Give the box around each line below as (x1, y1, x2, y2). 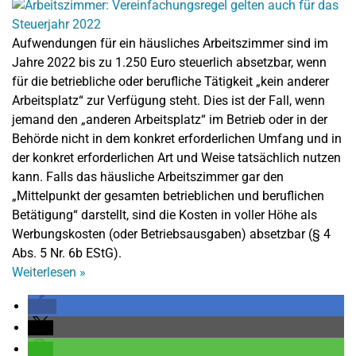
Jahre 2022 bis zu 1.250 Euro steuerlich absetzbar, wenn (12, 55, 327, 70)
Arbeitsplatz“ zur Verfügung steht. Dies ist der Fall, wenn (12, 93, 325, 108)
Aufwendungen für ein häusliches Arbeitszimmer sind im (12, 36, 328, 51)
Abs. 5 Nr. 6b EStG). (12, 246, 122, 261)
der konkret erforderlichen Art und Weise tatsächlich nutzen (12, 150, 341, 165)
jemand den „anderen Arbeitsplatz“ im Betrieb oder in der (12, 112, 327, 127)
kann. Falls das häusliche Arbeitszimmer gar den (12, 169, 284, 184)
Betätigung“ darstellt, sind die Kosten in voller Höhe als (12, 207, 317, 222)
